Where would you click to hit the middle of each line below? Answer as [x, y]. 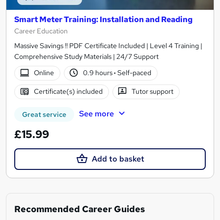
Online [44, 73]
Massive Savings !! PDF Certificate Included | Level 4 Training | [108, 45]
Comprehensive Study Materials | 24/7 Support [86, 56]
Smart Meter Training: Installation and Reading [103, 19]
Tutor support [153, 92]
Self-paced [134, 73]
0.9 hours [99, 73]
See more [96, 113]
